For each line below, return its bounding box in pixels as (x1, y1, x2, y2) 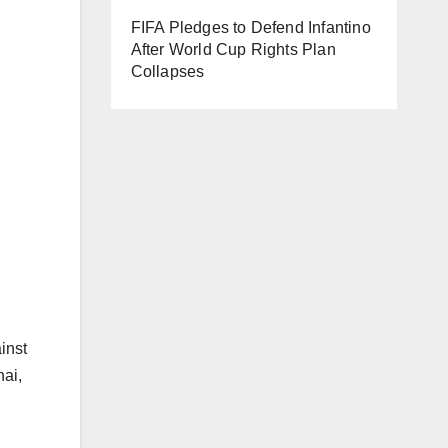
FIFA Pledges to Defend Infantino (130, 19, 371, 36)
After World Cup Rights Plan (130, 41, 336, 58)
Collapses (130, 63, 205, 80)
